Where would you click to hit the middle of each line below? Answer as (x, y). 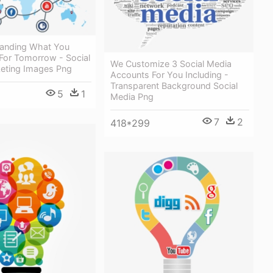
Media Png (132, 97)
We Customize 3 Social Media (171, 64)
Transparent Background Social (174, 86)
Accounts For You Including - (169, 75)
